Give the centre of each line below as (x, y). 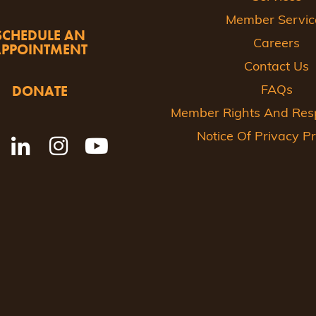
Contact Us (276, 67)
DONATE (39, 91)
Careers (276, 44)
